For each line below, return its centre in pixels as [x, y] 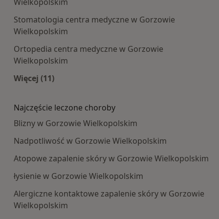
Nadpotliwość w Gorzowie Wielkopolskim [90, 141]
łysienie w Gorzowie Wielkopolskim [78, 176]
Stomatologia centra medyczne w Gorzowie [94, 20]
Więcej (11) [34, 78]
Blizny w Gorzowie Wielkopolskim [76, 123]
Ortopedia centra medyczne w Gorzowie [88, 49]
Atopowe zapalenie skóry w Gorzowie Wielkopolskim [111, 159]
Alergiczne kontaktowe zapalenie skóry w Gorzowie [109, 194]
